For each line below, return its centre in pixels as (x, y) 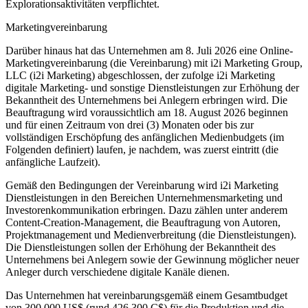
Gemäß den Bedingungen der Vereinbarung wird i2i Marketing (142, 185)
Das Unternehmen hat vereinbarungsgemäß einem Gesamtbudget (146, 295)
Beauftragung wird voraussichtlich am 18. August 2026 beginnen (147, 112)
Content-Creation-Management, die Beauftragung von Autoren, (143, 222)
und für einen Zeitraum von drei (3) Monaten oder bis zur (130, 124)
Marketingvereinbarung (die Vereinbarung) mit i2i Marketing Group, (154, 63)
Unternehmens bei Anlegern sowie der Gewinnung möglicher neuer (152, 259)
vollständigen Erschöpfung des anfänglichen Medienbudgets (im (145, 137)
